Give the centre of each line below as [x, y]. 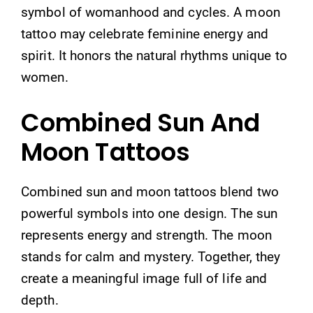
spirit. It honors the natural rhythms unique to [154, 56]
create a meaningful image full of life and [144, 278]
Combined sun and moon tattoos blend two [150, 191]
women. [45, 77]
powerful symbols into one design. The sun [150, 213]
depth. [40, 300]
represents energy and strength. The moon [147, 235]
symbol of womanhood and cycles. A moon [151, 12]
